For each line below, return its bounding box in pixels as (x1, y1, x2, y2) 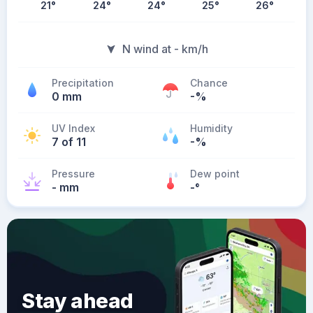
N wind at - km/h (122, 42, 208, 56)
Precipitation (52, 77, 114, 89)
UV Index (52, 122, 95, 134)
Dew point (190, 168, 240, 180)
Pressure (52, 168, 95, 180)
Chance (190, 77, 228, 89)
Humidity (190, 122, 233, 134)
